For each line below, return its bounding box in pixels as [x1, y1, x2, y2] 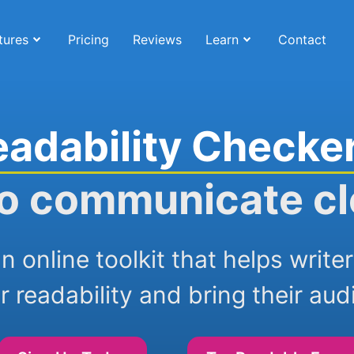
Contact [277, 32, 326, 47]
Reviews [132, 32, 182, 47]
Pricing [67, 32, 109, 47]
